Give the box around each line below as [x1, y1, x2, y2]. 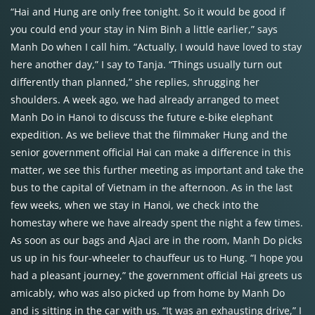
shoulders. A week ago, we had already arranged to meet [11, 93, 279, 106]
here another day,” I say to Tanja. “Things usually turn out [11, 58, 282, 71]
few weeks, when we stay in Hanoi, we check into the [11, 198, 259, 212]
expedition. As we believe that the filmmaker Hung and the [11, 128, 288, 141]
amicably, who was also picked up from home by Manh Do [11, 286, 285, 300]
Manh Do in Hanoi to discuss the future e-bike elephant [11, 110, 273, 124]
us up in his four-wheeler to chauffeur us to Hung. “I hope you [11, 251, 303, 264]
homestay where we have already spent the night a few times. [11, 216, 303, 229]
